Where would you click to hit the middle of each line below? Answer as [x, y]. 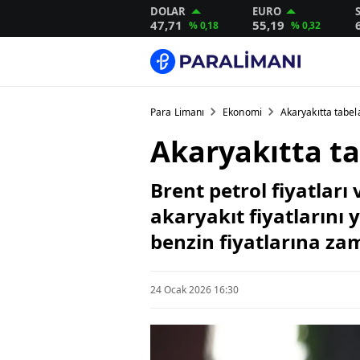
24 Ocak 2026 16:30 [194, 289]
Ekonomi [242, 112]
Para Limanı [178, 112]
